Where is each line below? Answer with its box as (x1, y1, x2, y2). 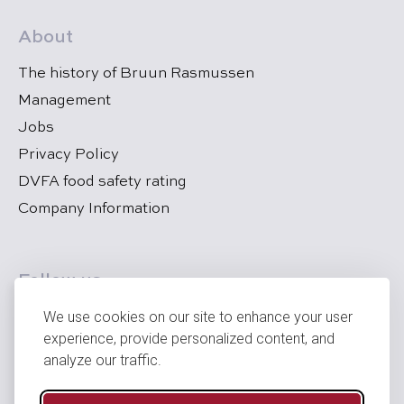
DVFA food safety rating (18, 175, 187, 189)
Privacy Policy (18, 148, 119, 162)
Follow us (18, 272, 102, 290)
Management (18, 94, 111, 108)
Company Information (18, 202, 170, 216)
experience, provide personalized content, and (43, 330, 335, 347)
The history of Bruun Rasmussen (18, 67, 254, 81)
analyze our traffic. (43, 352, 161, 369)
